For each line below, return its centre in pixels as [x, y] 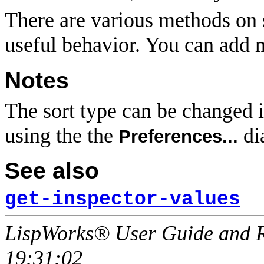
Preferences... [178, 136]
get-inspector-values [123, 199]
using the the [62, 135]
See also [52, 170]
